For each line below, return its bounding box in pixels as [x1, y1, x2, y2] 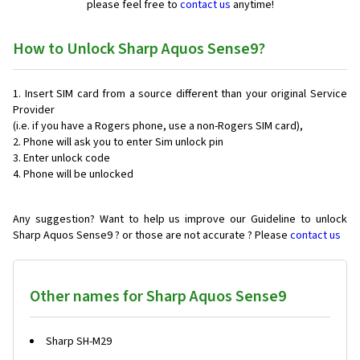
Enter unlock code [23, 150, 110, 166]
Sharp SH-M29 [46, 333, 112, 350]
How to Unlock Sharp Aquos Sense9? [13, 38, 265, 60]
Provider [13, 102, 55, 118]
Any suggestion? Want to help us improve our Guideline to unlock [13, 211, 347, 227]
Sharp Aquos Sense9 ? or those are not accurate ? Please [13, 227, 290, 243]
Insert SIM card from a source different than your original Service [24, 86, 348, 102]
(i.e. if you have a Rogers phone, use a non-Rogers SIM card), [13, 118, 303, 134]
